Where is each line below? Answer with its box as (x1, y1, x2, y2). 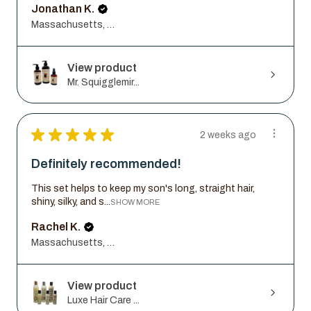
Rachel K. (31, 220, 81, 233)
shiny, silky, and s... (31, 196, 110, 207)
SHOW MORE (110, 197, 160, 206)
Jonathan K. (31, 2, 94, 15)
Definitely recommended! (31, 157, 181, 171)
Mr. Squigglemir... (67, 76, 140, 87)
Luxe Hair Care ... (67, 294, 140, 305)
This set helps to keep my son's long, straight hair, (31, 183, 255, 194)
